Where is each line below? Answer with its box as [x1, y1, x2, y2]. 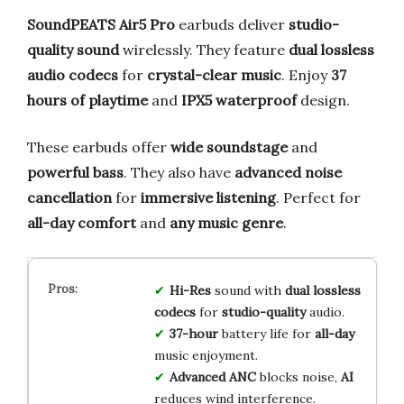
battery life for [217, 326, 315, 343]
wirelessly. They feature [119, 41, 289, 60]
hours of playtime [27, 91, 148, 110]
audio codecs [27, 66, 118, 85]
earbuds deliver [175, 15, 289, 34]
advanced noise [234, 163, 342, 182]
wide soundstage [170, 138, 288, 157]
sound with [210, 282, 285, 299]
